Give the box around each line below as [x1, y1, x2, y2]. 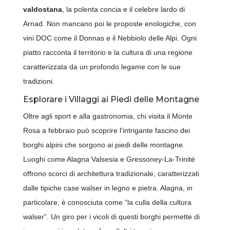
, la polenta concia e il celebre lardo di [62, 5, 185, 14]
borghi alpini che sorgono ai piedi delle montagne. [23, 141, 185, 149]
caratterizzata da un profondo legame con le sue [23, 63, 181, 71]
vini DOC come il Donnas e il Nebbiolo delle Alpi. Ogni [23, 34, 197, 43]
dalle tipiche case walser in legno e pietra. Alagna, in [23, 184, 193, 193]
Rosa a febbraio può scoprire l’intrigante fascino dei [23, 126, 190, 135]
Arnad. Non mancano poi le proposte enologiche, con [23, 20, 196, 28]
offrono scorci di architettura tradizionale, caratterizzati [23, 169, 199, 178]
